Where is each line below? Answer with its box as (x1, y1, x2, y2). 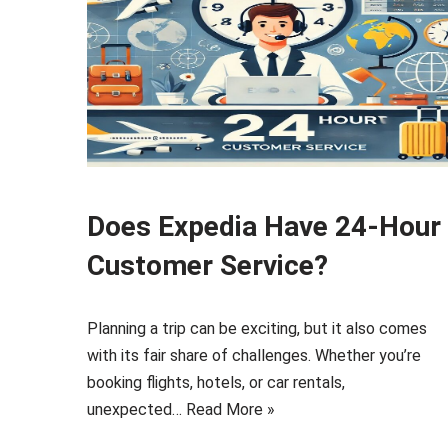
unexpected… (87, 400, 186, 420)
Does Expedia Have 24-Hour (87, 210, 441, 244)
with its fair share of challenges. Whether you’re (87, 346, 421, 366)
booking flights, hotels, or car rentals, (87, 373, 345, 393)
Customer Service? (87, 249, 328, 283)
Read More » (186, 400, 275, 420)
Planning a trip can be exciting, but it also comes (87, 319, 427, 339)
